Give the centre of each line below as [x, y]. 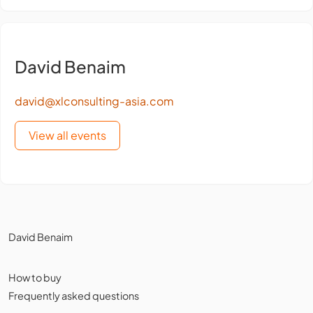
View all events [68, 136]
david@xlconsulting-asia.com [94, 101]
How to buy [35, 278]
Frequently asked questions [74, 296]
